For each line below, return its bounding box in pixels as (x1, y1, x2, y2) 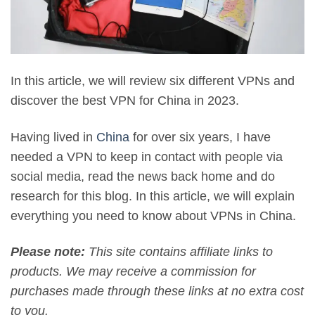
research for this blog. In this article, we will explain (11, 188, 295, 203)
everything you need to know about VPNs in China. (11, 208, 296, 223)
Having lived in (11, 129, 96, 144)
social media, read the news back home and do (11, 169, 275, 184)
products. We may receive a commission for (11, 264, 256, 279)
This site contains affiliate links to (85, 245, 273, 259)
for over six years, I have (129, 129, 271, 144)
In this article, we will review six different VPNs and (11, 74, 295, 89)
